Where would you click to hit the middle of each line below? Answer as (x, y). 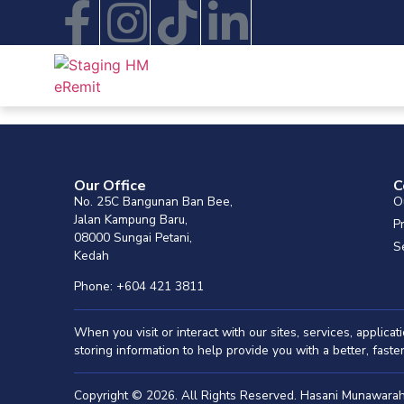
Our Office (110, 186)
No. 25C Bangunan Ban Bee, (153, 202)
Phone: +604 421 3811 (139, 287)
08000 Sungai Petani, (133, 238)
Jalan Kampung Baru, (131, 220)
